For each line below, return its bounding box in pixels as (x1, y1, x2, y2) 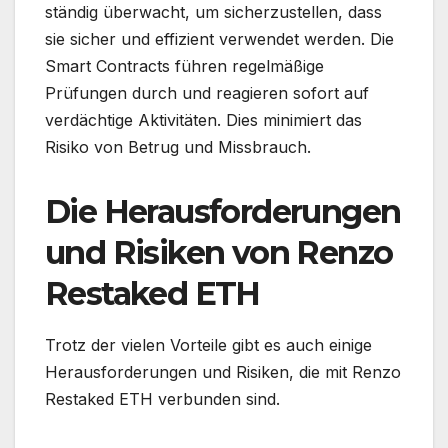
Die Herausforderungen (45, 192, 401, 232)
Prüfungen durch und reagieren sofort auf (45, 83, 369, 104)
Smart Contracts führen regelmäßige (45, 56, 324, 77)
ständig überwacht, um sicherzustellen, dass (45, 2, 382, 23)
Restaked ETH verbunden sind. (45, 389, 280, 410)
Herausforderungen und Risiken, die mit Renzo (45, 362, 401, 383)
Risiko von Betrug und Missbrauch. (45, 137, 311, 158)
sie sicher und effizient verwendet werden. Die (45, 29, 394, 50)
